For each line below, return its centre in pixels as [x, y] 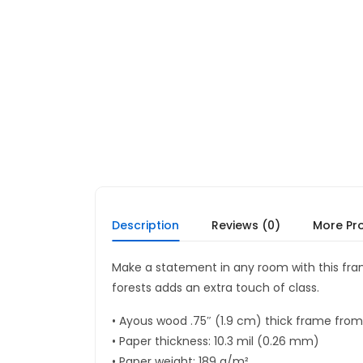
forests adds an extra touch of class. [216, 288]
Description [145, 225]
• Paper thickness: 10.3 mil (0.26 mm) [216, 341]
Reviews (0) [246, 225]
